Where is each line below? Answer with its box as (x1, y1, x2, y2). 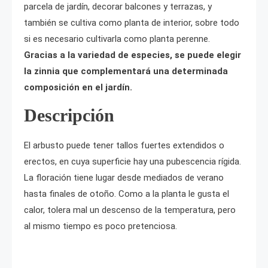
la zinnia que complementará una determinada (24, 66, 228, 77)
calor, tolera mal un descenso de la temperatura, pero (24, 205, 236, 216)
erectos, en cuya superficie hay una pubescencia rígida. (24, 156, 241, 167)
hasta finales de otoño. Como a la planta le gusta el (24, 188, 229, 200)
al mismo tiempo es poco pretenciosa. (24, 221, 177, 232)
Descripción (24, 105, 114, 126)
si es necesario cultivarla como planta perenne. (24, 33, 210, 45)
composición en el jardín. (24, 82, 132, 93)
